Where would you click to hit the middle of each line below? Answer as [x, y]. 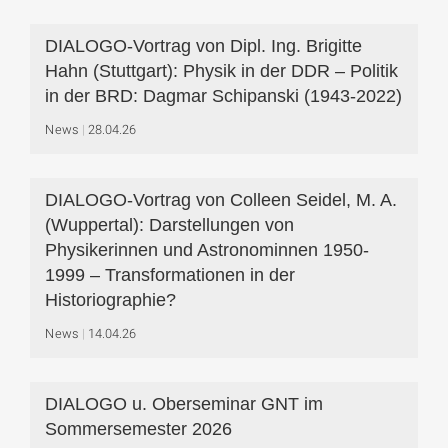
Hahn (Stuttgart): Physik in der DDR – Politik [221, 71]
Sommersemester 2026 [138, 429]
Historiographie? [110, 300]
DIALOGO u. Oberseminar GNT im [184, 404]
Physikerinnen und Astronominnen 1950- [207, 250]
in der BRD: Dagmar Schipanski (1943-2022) [223, 96]
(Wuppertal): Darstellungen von [169, 225]
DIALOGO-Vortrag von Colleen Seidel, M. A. [221, 200]
